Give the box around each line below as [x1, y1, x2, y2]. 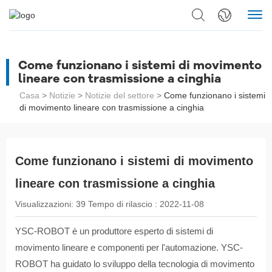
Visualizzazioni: [15, 199, 76, 209]
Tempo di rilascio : [88, 199, 160, 209]
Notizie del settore [85, 90, 154, 101]
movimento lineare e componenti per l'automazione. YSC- [15, 242, 243, 253]
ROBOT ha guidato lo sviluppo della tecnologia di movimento [15, 259, 254, 270]
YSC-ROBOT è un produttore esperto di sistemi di [15, 226, 213, 237]
